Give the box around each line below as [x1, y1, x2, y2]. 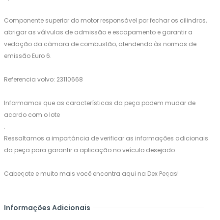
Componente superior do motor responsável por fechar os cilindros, [4, 16, 207, 25]
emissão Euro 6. [4, 52, 52, 60]
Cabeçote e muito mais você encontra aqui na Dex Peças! [4, 169, 179, 178]
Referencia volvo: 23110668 [4, 75, 83, 83]
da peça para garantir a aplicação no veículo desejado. [4, 146, 176, 154]
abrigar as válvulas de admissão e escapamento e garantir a [4, 28, 192, 36]
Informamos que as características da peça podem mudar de [4, 99, 195, 107]
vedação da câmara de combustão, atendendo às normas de [4, 40, 196, 48]
